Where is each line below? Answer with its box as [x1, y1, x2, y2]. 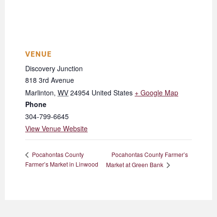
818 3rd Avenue [25, 75, 74, 85]
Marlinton [25, 88, 54, 98]
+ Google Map [135, 88, 178, 98]
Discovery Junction [25, 63, 83, 74]
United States [92, 88, 133, 98]
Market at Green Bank [106, 160, 165, 169]
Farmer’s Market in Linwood [25, 160, 98, 169]
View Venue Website [25, 124, 88, 134]
